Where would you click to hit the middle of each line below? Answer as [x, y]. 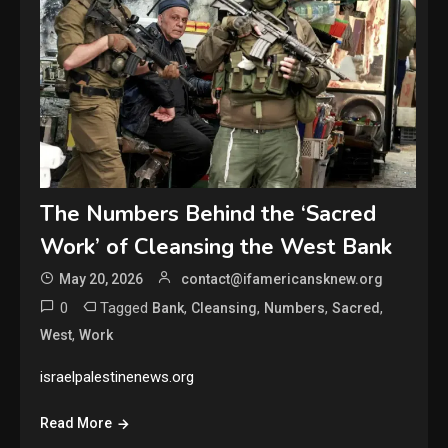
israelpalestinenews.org [117, 376]
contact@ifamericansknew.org [282, 278]
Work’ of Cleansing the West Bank [216, 246]
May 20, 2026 [101, 278]
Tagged [126, 307]
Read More [76, 422]
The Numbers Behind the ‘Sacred [208, 213]
